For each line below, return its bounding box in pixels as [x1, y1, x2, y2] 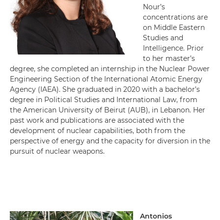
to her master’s [143, 54, 195, 63]
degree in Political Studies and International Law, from [10, 95, 197, 104]
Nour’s [143, 2, 165, 11]
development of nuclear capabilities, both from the [10, 126, 185, 135]
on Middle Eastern [143, 23, 205, 32]
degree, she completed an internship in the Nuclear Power [10, 64, 210, 73]
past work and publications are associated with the [10, 116, 184, 125]
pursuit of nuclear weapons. [10, 147, 105, 156]
